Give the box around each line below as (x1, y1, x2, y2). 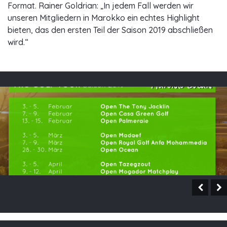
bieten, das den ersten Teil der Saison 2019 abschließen (8, 25, 213, 35)
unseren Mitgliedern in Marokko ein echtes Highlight (8, 13, 200, 23)
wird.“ (8, 37, 28, 48)
